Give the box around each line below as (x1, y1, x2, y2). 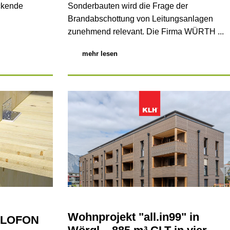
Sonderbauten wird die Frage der (67, 1, 188, 10)
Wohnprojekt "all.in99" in (67, 210, 199, 224)
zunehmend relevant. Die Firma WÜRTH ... (67, 27, 224, 36)
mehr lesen (82, 50, 118, 58)
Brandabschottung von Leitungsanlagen (67, 14, 213, 23)
